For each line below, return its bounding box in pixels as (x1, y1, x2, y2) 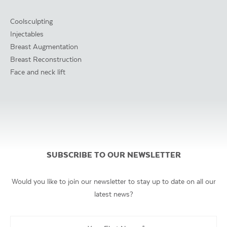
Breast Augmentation (10, 42, 78, 51)
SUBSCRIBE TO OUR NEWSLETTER (46, 149, 181, 160)
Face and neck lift (10, 67, 65, 76)
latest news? (94, 190, 133, 198)
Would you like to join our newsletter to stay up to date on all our (11, 177, 216, 185)
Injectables (10, 29, 44, 38)
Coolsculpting (10, 17, 53, 25)
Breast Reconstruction (10, 55, 82, 63)
